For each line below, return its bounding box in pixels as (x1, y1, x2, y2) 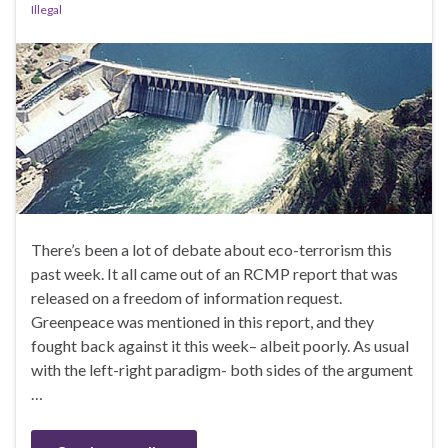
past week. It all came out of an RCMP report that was (31, 263, 398, 283)
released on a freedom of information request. (31, 287, 342, 307)
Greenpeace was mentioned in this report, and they (31, 311, 374, 331)
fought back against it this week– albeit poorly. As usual (31, 335, 409, 355)
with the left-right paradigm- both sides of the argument (31, 359, 413, 379)
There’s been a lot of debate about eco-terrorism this (31, 239, 392, 259)
